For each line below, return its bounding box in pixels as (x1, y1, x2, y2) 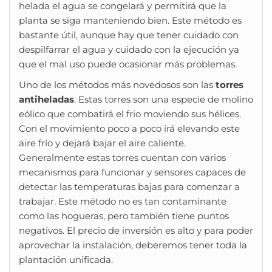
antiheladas (19, 93, 74, 106)
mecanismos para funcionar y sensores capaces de (19, 166, 246, 178)
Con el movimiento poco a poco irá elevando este (19, 123, 240, 135)
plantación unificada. (19, 254, 113, 266)
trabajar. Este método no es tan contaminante (19, 195, 226, 208)
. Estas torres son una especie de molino (74, 93, 253, 106)
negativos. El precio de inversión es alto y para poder (19, 225, 253, 237)
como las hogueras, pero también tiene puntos (19, 210, 229, 222)
